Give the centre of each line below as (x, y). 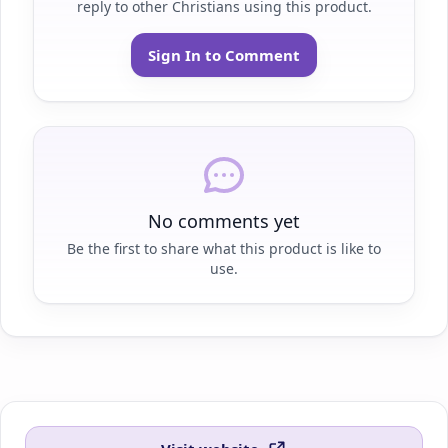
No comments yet (224, 221)
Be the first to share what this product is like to (224, 249)
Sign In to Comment (224, 55)
